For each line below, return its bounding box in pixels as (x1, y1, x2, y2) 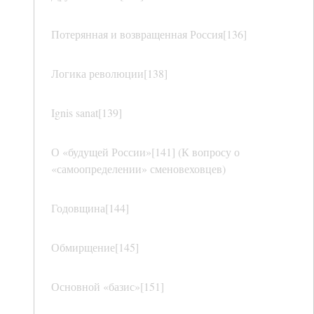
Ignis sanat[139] (51, 105, 122, 121)
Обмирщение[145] (51, 240, 139, 255)
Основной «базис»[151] (51, 279, 164, 294)
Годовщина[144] (51, 200, 129, 216)
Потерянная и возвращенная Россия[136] (51, 27, 247, 42)
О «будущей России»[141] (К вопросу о (51, 144, 240, 160)
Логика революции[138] (51, 66, 168, 81)
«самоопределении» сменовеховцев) (51, 161, 226, 177)
